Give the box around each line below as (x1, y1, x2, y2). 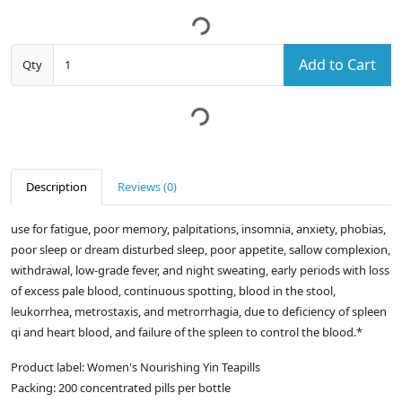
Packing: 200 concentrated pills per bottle (11, 380, 231, 397)
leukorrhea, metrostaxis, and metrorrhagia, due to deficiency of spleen (11, 303, 387, 320)
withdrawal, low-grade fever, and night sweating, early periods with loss (11, 262, 389, 279)
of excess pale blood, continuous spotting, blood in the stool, (11, 283, 336, 300)
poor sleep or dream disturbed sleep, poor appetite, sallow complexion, (11, 241, 390, 258)
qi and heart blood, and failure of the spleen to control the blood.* (11, 324, 363, 341)
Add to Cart (299, 55, 376, 75)
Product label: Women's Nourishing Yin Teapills (11, 359, 260, 376)
